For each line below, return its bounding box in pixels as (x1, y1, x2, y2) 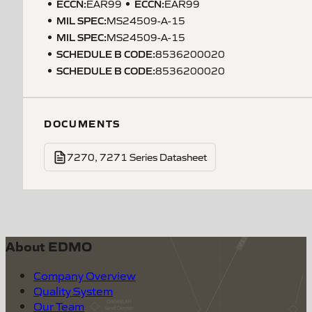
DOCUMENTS (44, 116, 121, 130)
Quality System (33, 283, 113, 299)
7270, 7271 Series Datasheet (67, 150, 207, 163)
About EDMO (6, 236, 92, 255)
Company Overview (33, 267, 136, 283)
